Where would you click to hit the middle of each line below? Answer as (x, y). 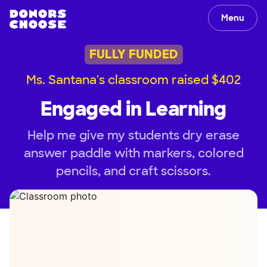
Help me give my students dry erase (133, 135)
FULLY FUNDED (133, 55)
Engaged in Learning (133, 109)
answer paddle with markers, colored (133, 153)
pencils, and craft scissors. (133, 171)
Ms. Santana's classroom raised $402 (133, 80)
